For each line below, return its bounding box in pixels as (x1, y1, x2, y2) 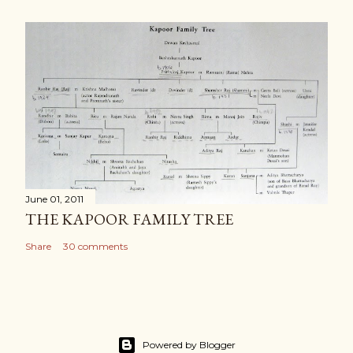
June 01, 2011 (25, 192, 84, 205)
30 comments (63, 240, 128, 252)
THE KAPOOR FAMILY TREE (25, 208, 233, 229)
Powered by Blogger (143, 339, 236, 351)
